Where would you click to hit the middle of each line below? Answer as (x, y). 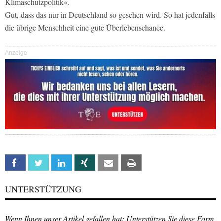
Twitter (59, 163)
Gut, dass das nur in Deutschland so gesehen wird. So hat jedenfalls (110, 15)
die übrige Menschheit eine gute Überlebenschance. (85, 28)
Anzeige (16, 53)
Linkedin (82, 163)
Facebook (39, 163)
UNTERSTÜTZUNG (43, 189)
